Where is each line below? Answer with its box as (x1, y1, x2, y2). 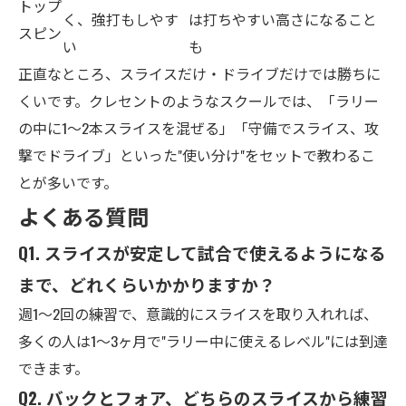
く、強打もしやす (63, 8, 179, 30)
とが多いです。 (18, 171, 118, 193)
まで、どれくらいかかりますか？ (18, 272, 275, 296)
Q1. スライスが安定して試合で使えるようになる (18, 240, 386, 265)
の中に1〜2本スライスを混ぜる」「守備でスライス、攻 (18, 117, 379, 139)
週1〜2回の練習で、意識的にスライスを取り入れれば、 (18, 303, 378, 324)
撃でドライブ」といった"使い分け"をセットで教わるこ (18, 144, 375, 166)
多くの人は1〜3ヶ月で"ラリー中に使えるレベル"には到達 (18, 330, 388, 352)
